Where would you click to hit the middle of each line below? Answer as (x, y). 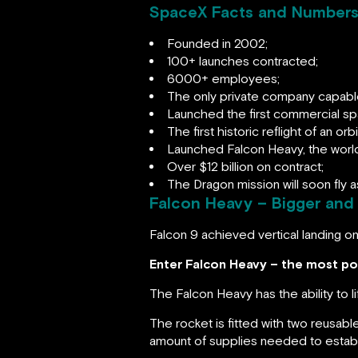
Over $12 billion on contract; (245, 167)
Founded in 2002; (217, 44)
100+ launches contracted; (243, 61)
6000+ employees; (223, 79)
